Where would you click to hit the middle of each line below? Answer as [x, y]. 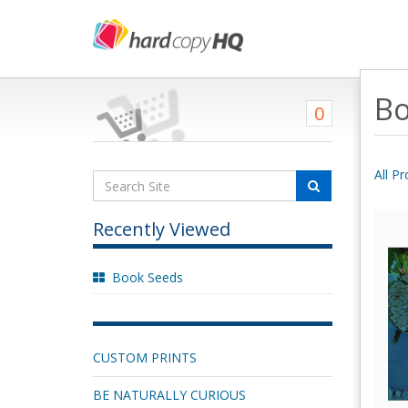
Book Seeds [148, 277]
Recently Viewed [162, 229]
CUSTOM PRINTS [145, 357]
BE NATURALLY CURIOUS [169, 395]
